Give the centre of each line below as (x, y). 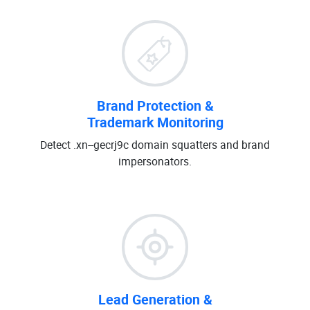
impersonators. (155, 161)
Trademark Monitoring (155, 122)
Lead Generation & (155, 299)
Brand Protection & (155, 106)
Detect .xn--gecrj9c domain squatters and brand (155, 145)
